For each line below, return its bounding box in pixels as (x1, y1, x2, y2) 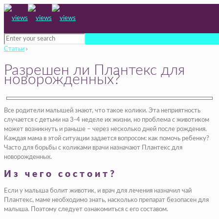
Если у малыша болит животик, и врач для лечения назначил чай (4, 188, 192, 195)
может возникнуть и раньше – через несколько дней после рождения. (4, 126, 207, 132)
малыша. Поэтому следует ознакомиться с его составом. (4, 206, 168, 213)
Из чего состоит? (4, 169, 117, 179)
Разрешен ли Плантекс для (4, 63, 185, 78)
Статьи (4, 46, 24, 52)
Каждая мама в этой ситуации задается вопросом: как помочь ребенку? (4, 135, 209, 142)
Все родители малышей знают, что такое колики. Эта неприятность (4, 107, 200, 114)
